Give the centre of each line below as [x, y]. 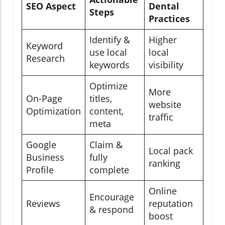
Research [45, 59]
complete [109, 170]
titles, [101, 99]
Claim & [106, 145]
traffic [161, 117]
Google [41, 145]
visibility [166, 65]
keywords [109, 65]
